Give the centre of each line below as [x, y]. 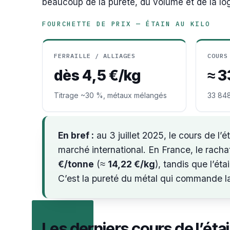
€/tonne [76, 164]
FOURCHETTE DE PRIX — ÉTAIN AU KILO [126, 24]
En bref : [76, 135]
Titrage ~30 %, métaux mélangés [110, 95]
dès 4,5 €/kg [97, 75]
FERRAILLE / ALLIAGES [95, 56]
